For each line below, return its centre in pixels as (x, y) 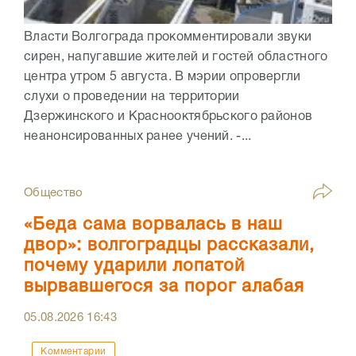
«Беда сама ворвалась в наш (153, 225)
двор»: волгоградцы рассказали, (169, 246)
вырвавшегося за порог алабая (164, 287)
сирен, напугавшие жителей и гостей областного (176, 58)
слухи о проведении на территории (132, 97)
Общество (54, 193)
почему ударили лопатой (134, 267)
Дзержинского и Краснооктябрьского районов (168, 117)
